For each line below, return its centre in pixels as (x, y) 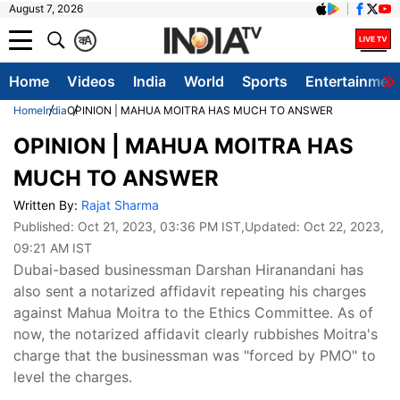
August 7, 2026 (46, 8)
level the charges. (73, 377)
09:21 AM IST (53, 248)
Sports (265, 81)
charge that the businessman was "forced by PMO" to (195, 355)
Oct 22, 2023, (344, 226)
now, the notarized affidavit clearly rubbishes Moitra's (196, 334)
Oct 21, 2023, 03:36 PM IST (159, 226)
